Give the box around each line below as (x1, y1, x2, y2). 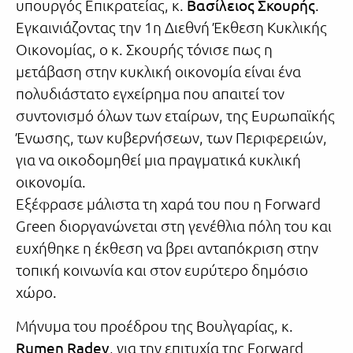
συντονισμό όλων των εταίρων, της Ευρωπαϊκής (16, 105, 335, 124)
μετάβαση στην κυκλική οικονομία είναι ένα (16, 61, 301, 80)
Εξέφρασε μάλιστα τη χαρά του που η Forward (16, 193, 321, 213)
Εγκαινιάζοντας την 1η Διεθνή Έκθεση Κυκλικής (16, 17, 327, 36)
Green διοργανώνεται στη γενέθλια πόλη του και (16, 215, 332, 235)
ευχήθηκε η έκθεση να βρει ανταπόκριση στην (16, 237, 318, 257)
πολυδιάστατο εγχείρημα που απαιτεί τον (16, 83, 284, 102)
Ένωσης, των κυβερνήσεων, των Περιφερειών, (16, 127, 327, 147)
